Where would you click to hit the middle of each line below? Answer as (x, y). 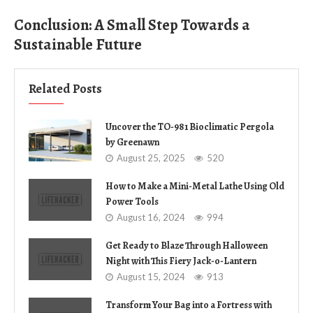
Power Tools (132, 201)
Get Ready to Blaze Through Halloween (187, 245)
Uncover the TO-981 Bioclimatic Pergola (190, 126)
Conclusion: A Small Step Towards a (132, 25)
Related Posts (65, 88)
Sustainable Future (78, 44)
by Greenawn (132, 142)
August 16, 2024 (151, 217)
